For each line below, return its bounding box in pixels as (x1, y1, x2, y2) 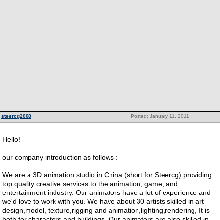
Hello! (2, 136, 20, 143)
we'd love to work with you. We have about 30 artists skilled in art (2, 197, 204, 205)
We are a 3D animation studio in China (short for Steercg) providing (2, 171, 212, 179)
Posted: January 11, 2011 (130, 113, 189, 119)
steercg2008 (1, 113, 31, 119)
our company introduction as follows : (2, 153, 118, 161)
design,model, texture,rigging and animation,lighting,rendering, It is (2, 206, 210, 214)
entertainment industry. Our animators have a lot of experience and (2, 189, 211, 196)
